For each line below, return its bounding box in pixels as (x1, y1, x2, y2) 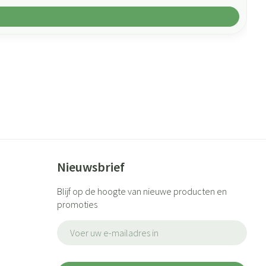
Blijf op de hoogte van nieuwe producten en (56, 185, 227, 197)
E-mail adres (56, 220, 108, 232)
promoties (56, 198, 97, 210)
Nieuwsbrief (56, 159, 125, 175)
